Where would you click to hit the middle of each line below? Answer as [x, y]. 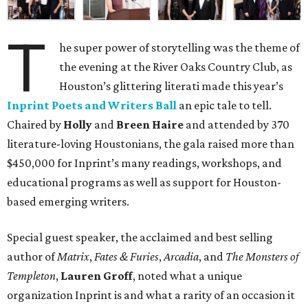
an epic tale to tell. [224, 105]
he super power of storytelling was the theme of [180, 47]
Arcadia [181, 256]
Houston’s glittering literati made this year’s [172, 86]
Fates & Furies [126, 256]
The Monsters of [262, 256]
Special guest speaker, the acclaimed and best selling [140, 237]
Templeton [31, 275]
